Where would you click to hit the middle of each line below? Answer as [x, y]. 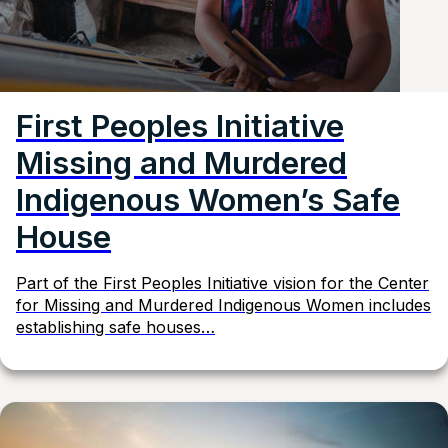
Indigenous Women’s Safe [208, 200]
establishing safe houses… [115, 327]
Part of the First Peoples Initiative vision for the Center [222, 283]
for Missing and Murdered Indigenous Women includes [223, 305]
